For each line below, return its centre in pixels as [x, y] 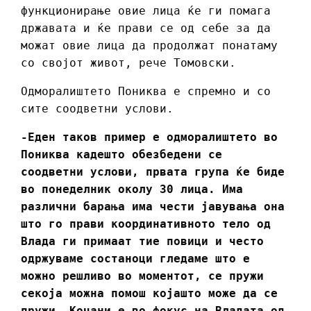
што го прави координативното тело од [146, 224]
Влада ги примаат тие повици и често [142, 241]
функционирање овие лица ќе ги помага [146, 10]
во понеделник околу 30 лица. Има [132, 189]
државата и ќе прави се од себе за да [146, 28]
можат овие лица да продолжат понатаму [149, 45]
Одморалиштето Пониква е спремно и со [146, 91]
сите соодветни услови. [101, 108]
